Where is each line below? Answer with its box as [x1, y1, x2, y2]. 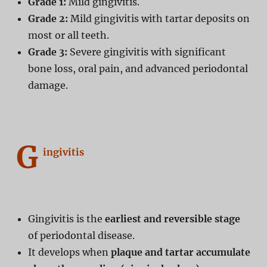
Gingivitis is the [27, 212, 105, 225]
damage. [27, 79, 68, 91]
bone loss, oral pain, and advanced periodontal [27, 62, 248, 74]
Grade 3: [27, 45, 67, 58]
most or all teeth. [27, 29, 109, 41]
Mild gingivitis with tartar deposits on [67, 12, 250, 24]
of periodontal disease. [27, 229, 135, 241]
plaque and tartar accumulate [110, 246, 250, 258]
